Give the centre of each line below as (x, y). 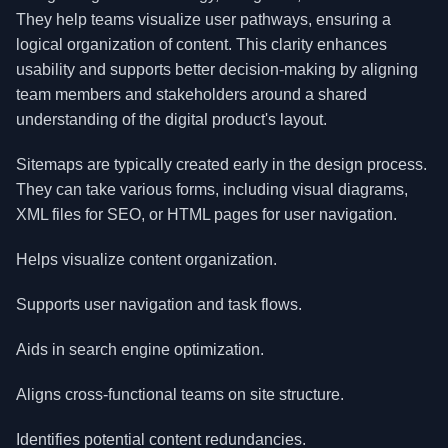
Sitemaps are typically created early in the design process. (221, 164)
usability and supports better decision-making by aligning (217, 69)
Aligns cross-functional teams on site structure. (180, 394)
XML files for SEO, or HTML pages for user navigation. (206, 214)
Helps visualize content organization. (146, 259)
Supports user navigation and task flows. (159, 304)
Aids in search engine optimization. (140, 349)
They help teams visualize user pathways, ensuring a (203, 19)
